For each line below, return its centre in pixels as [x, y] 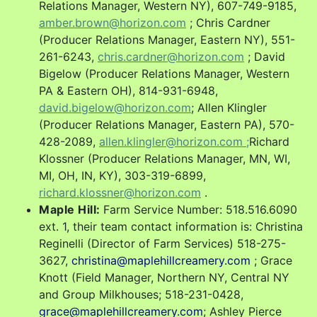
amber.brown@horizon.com [113, 23]
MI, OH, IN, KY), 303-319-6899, [122, 176]
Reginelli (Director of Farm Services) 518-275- [162, 244]
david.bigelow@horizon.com [115, 108]
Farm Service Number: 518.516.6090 [200, 210]
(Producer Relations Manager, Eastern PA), [154, 125]
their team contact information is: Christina [188, 227]
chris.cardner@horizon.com [171, 57]
